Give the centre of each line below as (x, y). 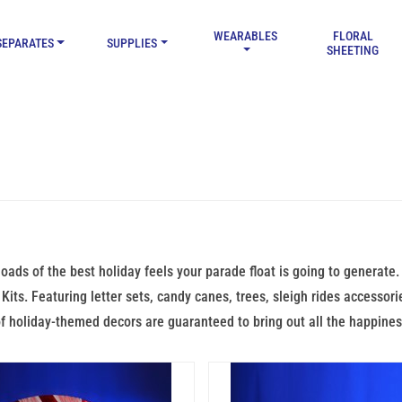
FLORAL (353, 36)
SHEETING (353, 50)
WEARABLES (245, 36)
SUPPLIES (132, 43)
